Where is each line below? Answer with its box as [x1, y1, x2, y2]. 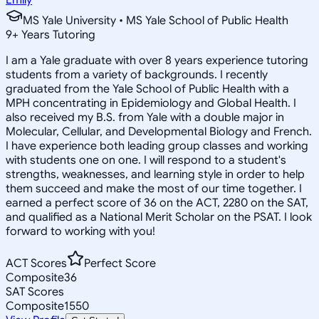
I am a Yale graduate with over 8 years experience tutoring [6, 53, 308, 68]
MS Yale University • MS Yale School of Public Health [23, 13, 288, 28]
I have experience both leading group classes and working [6, 138, 308, 153]
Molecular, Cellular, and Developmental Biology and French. [6, 124, 312, 139]
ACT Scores [6, 256, 67, 271]
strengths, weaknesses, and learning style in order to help [6, 167, 305, 182]
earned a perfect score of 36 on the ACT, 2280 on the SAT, [6, 195, 308, 210]
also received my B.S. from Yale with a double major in [6, 110, 284, 125]
